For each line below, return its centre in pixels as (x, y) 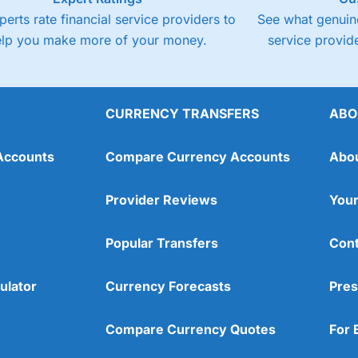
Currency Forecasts (168, 286)
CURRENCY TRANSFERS (182, 113)
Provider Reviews (161, 199)
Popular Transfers (162, 243)
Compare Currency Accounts (198, 156)
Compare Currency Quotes (191, 329)
